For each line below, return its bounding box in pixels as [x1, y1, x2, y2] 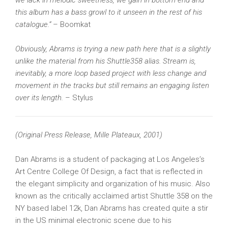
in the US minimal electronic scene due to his [15, 216, 172, 225]
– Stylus [65, 93, 93, 102]
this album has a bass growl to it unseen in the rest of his [15, 8, 202, 17]
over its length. [15, 93, 65, 102]
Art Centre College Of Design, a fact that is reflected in [15, 167, 203, 176]
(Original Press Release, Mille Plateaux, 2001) [15, 130, 162, 139]
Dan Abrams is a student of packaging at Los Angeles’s [15, 155, 205, 164]
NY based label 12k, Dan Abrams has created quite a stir [15, 204, 208, 213]
